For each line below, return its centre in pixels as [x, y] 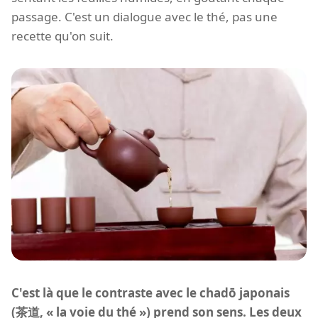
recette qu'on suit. [62, 36]
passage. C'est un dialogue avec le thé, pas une [144, 17]
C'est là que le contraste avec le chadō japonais [150, 292]
